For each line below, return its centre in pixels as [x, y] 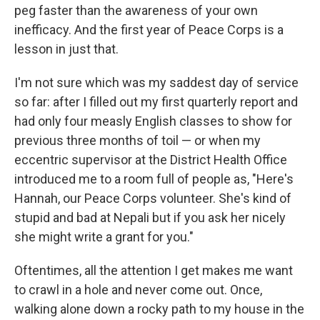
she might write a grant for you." [104, 237]
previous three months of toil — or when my [137, 141]
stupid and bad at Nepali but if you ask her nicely [150, 218]
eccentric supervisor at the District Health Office [151, 160]
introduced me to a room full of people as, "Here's [154, 179]
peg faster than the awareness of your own [136, 11]
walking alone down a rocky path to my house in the [159, 309]
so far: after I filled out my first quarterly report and [156, 102]
